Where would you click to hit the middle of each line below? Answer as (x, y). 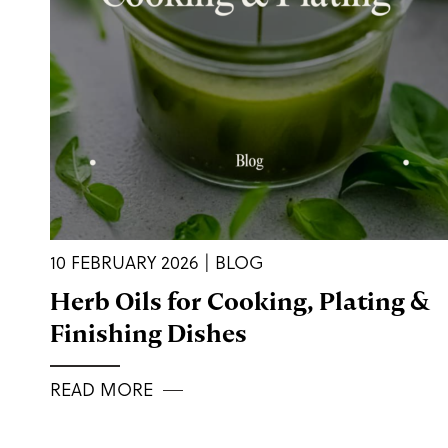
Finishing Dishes (148, 334)
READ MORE (101, 390)
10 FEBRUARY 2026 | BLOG (157, 263)
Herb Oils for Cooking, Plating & (239, 302)
